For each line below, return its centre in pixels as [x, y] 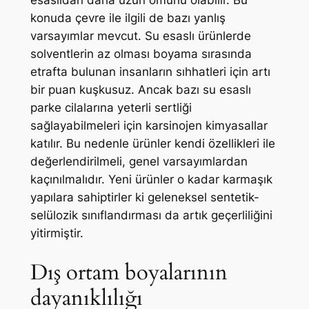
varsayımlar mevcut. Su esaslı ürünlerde [140, 36]
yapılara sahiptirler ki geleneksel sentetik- [144, 198]
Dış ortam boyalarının [129, 272]
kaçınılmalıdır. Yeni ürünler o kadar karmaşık [151, 180]
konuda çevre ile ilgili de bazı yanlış [128, 18]
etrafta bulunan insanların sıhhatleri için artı [150, 72]
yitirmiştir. [57, 233]
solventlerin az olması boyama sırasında [141, 54]
